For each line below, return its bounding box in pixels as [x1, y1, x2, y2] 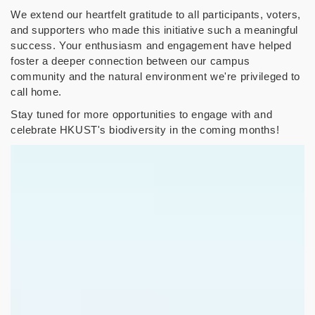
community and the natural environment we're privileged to [11, 70, 301, 82]
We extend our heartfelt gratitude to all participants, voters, [11, 8, 301, 20]
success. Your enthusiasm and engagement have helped [11, 39, 292, 51]
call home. [11, 85, 62, 98]
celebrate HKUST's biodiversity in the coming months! [11, 123, 280, 136]
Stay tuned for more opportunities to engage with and [11, 108, 273, 120]
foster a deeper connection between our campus [11, 54, 250, 67]
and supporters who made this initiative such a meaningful [11, 23, 299, 36]
